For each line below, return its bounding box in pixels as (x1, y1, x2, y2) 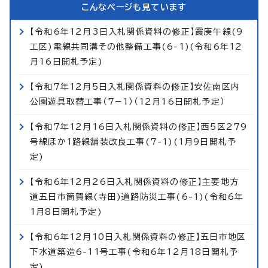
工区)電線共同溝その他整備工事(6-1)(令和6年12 (30, 42, 243, 51)
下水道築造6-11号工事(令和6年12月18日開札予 (30, 247, 239, 256)
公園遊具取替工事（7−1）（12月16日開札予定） (30, 97, 225, 106)
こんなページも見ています (81, 2, 187, 11)
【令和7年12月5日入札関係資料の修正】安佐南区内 (30, 82, 240, 91)
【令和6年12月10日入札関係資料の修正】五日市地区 (30, 232, 246, 241)
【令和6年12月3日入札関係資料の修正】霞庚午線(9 (30, 27, 243, 36)
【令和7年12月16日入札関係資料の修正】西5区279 (30, 122, 248, 131)
